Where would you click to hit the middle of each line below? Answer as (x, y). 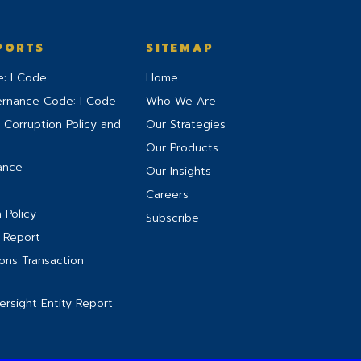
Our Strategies (186, 124)
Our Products (182, 148)
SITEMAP (180, 48)
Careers (167, 195)
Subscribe (172, 218)
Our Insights (178, 171)
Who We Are (181, 101)
